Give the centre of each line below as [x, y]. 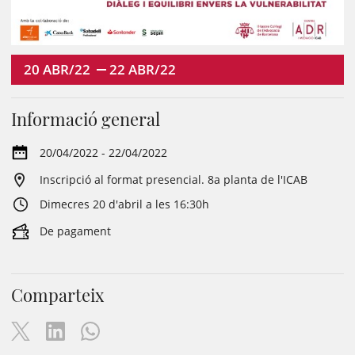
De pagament [75, 231]
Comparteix [57, 295]
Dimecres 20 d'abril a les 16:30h [124, 204]
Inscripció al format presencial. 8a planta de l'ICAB [174, 180]
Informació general [86, 119]
